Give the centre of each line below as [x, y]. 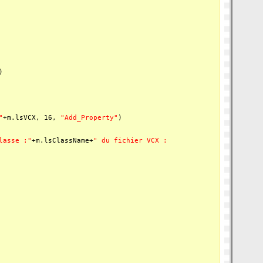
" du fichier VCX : [130, 141]
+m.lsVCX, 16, [32, 118]
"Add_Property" [89, 118]
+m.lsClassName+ [63, 141]
